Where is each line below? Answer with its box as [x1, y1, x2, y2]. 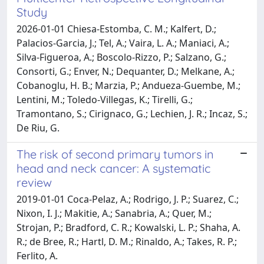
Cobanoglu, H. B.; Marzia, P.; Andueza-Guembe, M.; [16, 78, 240, 92]
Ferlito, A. [16, 249, 58, 262]
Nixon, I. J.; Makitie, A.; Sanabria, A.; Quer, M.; [16, 206, 212, 220]
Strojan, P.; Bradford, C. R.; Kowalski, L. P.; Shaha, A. [16, 220, 240, 234]
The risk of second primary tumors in [16, 146, 214, 161]
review [16, 174, 52, 190]
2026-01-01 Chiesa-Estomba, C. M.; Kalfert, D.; [16, 22, 216, 35]
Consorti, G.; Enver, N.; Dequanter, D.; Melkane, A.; [16, 64, 235, 78]
